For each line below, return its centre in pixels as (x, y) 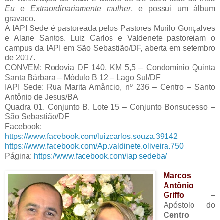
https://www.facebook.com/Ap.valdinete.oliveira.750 (94, 146)
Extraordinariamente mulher (81, 9)
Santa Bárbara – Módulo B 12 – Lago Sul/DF (83, 78)
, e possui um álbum (173, 9)
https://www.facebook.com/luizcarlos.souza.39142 (91, 137)
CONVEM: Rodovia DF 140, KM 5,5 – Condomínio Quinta (110, 68)
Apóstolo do (189, 205)
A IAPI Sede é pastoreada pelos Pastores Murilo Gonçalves (110, 28)
